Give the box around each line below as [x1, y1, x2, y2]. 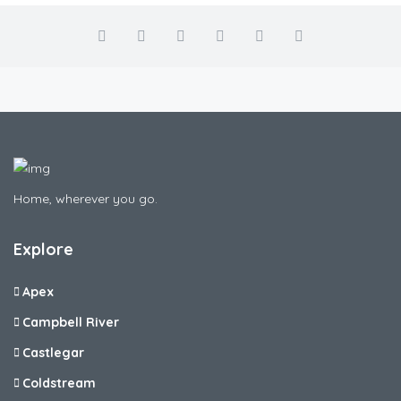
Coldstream [22, 375, 96, 392]
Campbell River [22, 314, 119, 331]
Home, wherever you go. [13, 191, 158, 208]
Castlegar [22, 345, 84, 362]
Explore [13, 239, 73, 260]
